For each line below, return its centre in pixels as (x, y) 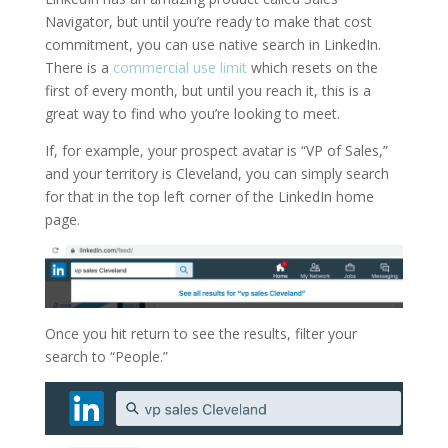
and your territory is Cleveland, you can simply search (216, 174)
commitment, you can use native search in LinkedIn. (212, 45)
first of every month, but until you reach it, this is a (207, 91)
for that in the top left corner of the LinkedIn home (209, 197)
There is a (78, 68)
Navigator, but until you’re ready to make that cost (208, 22)
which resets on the (312, 68)
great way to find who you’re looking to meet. (192, 114)
